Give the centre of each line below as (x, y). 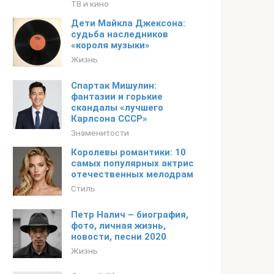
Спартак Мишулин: (114, 86)
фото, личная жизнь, (118, 226)
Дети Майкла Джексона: (128, 23)
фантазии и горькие (117, 97)
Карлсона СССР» (109, 119)
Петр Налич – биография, (130, 215)
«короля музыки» (110, 45)
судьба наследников (120, 34)
